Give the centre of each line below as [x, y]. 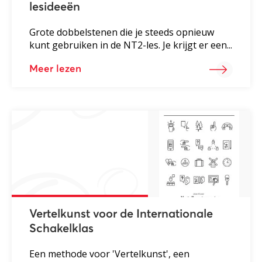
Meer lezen [55, 70]
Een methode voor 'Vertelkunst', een [109, 254]
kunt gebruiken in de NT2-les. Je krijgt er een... [131, 45]
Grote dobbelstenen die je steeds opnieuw [122, 32]
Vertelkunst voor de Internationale [121, 214]
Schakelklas [61, 229]
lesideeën [55, 7]
